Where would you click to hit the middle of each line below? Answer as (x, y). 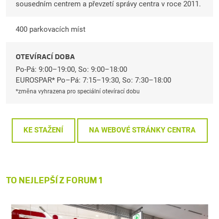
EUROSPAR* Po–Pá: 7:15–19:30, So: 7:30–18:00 (93, 80)
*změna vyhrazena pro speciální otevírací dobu (78, 91)
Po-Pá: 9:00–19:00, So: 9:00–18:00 (71, 69)
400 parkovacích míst (51, 29)
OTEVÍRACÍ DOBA (45, 56)
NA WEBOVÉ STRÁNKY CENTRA (142, 130)
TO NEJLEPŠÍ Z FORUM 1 (54, 181)
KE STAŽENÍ (43, 130)
